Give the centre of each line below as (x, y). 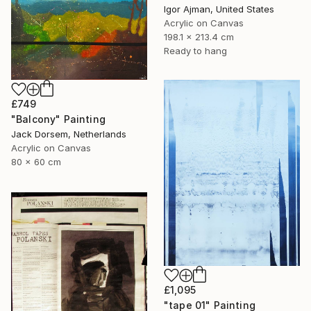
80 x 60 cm (36, 161)
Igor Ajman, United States (219, 9)
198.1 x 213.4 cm (199, 37)
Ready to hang (195, 51)
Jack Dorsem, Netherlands (69, 134)
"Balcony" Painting (58, 119)
